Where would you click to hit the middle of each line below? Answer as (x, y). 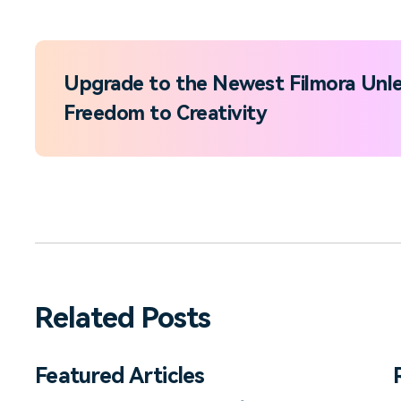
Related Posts (123, 318)
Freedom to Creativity (166, 113)
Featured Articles (120, 376)
